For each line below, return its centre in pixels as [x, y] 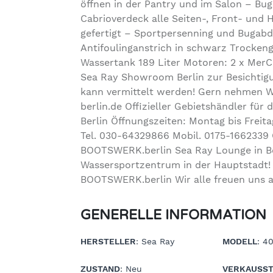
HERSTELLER [108, 241]
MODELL [240, 241]
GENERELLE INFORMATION [173, 214]
